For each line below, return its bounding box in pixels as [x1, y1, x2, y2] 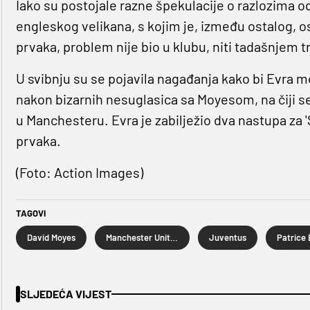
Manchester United [170, 232, 178, 244]
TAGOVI [15, 208, 46, 219]
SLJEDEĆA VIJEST [19, 287, 111, 301]
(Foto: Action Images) [15, 164, 143, 181]
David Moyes [26, 232, 75, 244]
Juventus [208, 232, 246, 244]
